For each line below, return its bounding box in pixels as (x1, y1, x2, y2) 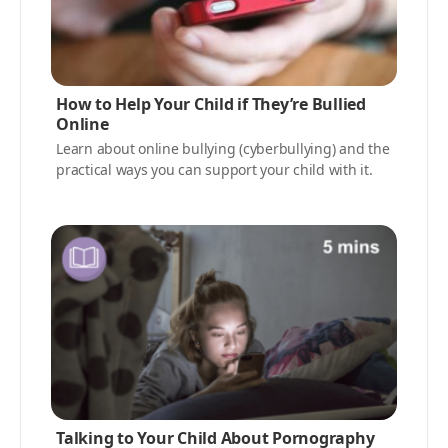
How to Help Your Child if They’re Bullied (56, 92, 366, 115)
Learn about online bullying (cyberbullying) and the (56, 138, 390, 158)
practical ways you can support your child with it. (56, 159, 373, 179)
